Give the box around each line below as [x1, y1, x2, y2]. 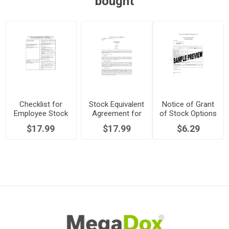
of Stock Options [159, 109, 217, 119]
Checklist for [19, 100, 62, 109]
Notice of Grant [162, 100, 215, 109]
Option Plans [19, 118, 62, 128]
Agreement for [91, 109, 142, 119]
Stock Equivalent [89, 100, 145, 109]
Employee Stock [13, 109, 68, 119]
